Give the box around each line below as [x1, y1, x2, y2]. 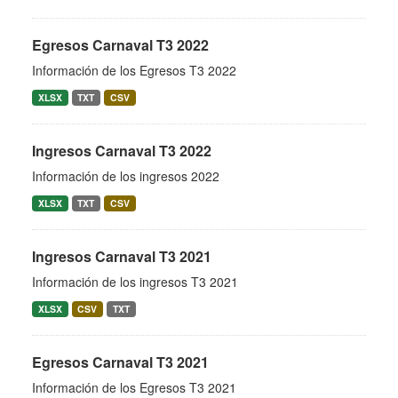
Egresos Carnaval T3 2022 [32, 35, 209, 55]
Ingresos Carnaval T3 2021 [32, 246, 211, 267]
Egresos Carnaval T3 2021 [32, 352, 209, 372]
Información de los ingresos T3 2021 [32, 273, 238, 291]
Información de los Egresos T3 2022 [32, 61, 236, 79]
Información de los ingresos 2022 [32, 167, 219, 185]
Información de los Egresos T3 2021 [32, 378, 236, 396]
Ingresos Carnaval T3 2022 [32, 140, 211, 161]
